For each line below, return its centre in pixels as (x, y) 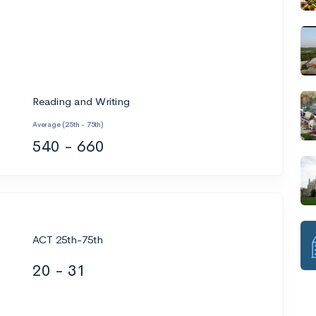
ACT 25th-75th (68, 239)
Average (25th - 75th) (68, 124)
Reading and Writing (81, 101)
